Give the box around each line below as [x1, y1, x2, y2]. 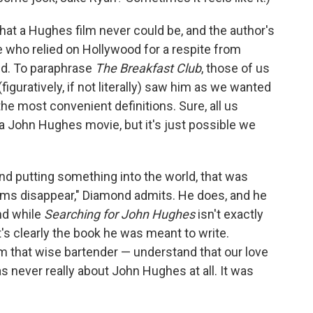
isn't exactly [195, 207, 263, 221]
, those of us [201, 61, 270, 75]
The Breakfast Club [95, 61, 201, 75]
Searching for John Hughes [44, 207, 195, 221]
